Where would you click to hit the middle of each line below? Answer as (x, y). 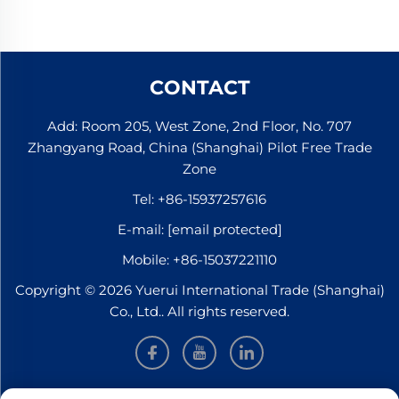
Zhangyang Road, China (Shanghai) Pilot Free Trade (199, 148)
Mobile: (147, 260)
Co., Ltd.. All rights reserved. (199, 312)
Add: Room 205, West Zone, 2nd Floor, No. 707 (199, 126)
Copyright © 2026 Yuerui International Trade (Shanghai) (199, 290)
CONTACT (199, 88)
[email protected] (224, 230)
